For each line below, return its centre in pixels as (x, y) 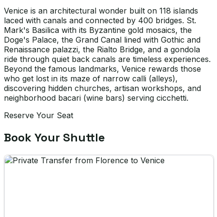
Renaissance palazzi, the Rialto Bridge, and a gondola (102, 49)
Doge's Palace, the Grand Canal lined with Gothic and (102, 40)
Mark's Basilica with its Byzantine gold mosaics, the (98, 30)
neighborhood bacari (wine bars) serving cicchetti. (96, 98)
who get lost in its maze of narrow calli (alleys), (91, 78)
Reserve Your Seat (39, 115)
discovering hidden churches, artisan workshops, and (102, 88)
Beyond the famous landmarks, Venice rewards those (102, 69)
